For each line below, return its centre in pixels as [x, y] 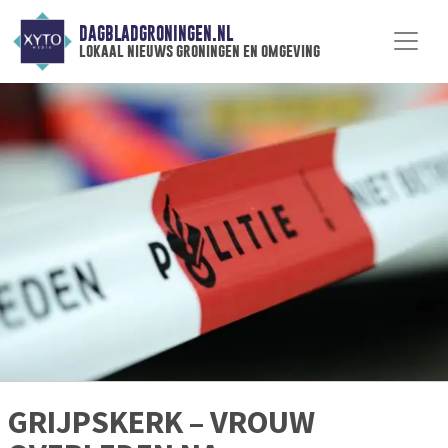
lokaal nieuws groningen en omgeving [199, 51]
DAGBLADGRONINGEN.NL [155, 34]
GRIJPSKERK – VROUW [161, 422]
